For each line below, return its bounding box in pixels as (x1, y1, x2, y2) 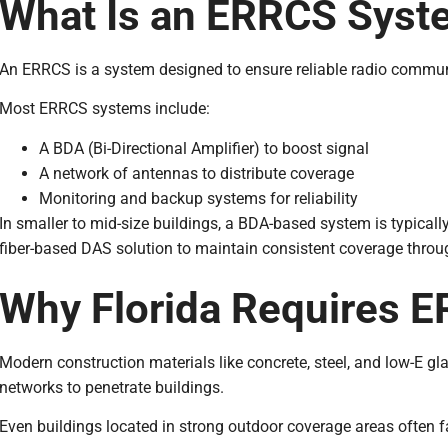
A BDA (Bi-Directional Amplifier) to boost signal (38, 138, 369, 158)
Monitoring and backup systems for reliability (38, 188, 358, 208)
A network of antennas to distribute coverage (38, 163, 354, 183)
